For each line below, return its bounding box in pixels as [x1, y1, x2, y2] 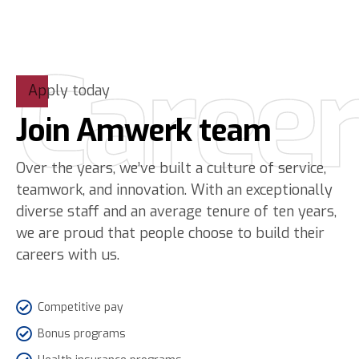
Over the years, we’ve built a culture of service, [16, 158, 326, 178]
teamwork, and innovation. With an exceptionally [16, 179, 333, 200]
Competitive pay [38, 299, 123, 315]
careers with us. [16, 244, 119, 264]
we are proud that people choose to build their [16, 223, 325, 243]
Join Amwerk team [16, 111, 271, 151]
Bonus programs [38, 325, 126, 341]
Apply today [27, 81, 110, 100]
